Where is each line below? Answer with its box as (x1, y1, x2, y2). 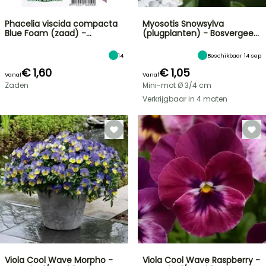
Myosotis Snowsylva (142, 18, 224, 30)
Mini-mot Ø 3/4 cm (142, 80, 211, 90)
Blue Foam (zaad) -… (5, 27, 91, 39)
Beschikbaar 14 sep (207, 51, 261, 59)
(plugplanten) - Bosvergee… (142, 27, 259, 39)
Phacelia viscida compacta (5, 18, 118, 30)
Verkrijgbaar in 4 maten (142, 94, 227, 104)
